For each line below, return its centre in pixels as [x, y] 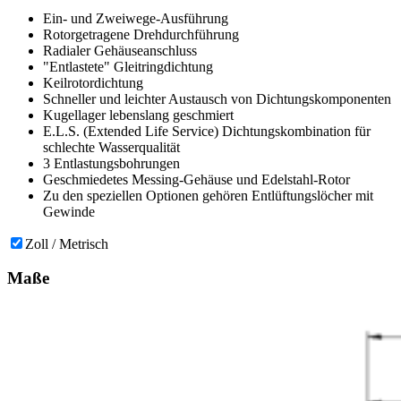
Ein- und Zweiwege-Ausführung [136, 18]
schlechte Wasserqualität [111, 147]
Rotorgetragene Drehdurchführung [141, 34]
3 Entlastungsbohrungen [111, 163]
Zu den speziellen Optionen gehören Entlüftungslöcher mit [208, 195]
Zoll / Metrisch [67, 243]
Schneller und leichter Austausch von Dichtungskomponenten [217, 98]
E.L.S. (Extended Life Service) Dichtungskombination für [207, 131]
